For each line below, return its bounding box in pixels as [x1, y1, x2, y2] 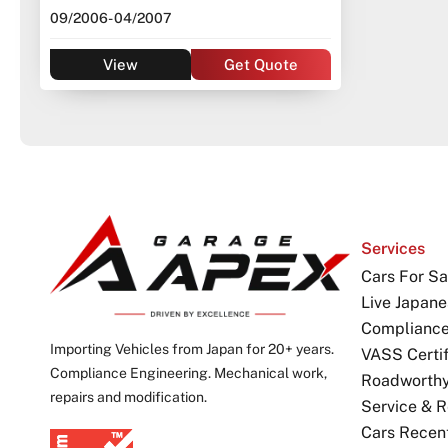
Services [361, 239, 425, 259]
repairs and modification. [50, 388, 207, 405]
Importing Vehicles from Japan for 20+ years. [50, 340, 334, 357]
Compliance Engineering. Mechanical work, [50, 364, 327, 381]
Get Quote [223, 56, 298, 74]
